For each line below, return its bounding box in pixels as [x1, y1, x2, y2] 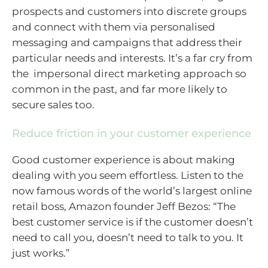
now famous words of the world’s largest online [12, 185, 252, 197]
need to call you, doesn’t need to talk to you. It [12, 232, 243, 244]
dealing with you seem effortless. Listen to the [12, 169, 243, 182]
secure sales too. [12, 98, 95, 111]
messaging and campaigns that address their [12, 36, 242, 48]
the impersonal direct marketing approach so [12, 67, 246, 80]
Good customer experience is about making [12, 154, 235, 166]
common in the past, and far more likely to [12, 83, 227, 95]
